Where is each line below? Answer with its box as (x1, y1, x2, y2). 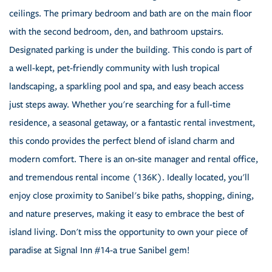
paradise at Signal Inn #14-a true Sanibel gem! (9, 245, 189, 256)
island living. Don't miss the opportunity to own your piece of (9, 226, 248, 238)
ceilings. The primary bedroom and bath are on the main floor (9, 8, 252, 19)
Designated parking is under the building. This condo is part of (9, 44, 252, 56)
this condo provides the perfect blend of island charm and (9, 135, 234, 147)
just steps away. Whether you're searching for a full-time (9, 99, 231, 110)
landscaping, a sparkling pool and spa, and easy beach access (9, 81, 243, 92)
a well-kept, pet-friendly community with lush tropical (9, 63, 220, 74)
